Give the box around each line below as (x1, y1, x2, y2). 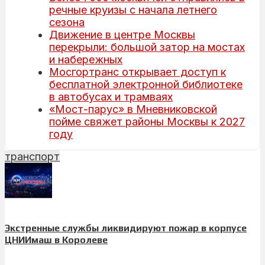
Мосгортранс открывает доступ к (49, 65, 226, 78)
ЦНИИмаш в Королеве (5, 234, 108, 246)
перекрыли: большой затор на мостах (49, 40, 245, 53)
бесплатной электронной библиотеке (49, 77, 243, 91)
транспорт (5, 150, 60, 163)
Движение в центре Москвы (49, 28, 195, 41)
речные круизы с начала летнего (49, 3, 217, 16)
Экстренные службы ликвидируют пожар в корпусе (5, 222, 247, 234)
